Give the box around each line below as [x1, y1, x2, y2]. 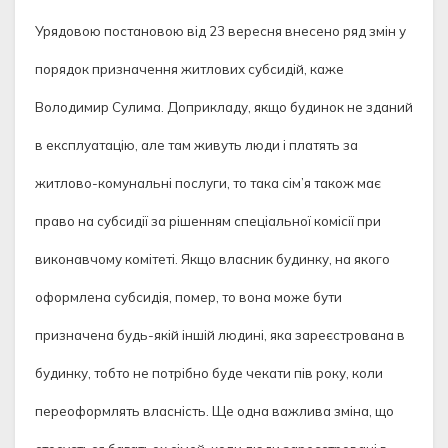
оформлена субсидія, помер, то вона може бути [35, 289, 342, 306]
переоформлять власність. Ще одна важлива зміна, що [35, 403, 394, 420]
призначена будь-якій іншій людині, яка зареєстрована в [35, 327, 405, 344]
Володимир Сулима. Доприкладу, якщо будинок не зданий [35, 99, 413, 116]
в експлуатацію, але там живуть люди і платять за [35, 137, 358, 154]
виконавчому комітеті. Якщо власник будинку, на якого [35, 251, 390, 268]
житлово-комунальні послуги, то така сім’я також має [35, 175, 381, 192]
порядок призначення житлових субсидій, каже [35, 61, 344, 78]
